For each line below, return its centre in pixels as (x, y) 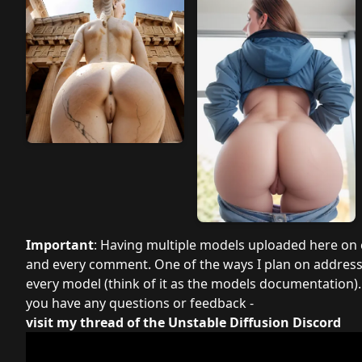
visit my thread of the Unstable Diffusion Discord (183, 322)
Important (60, 245)
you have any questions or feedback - (140, 303)
